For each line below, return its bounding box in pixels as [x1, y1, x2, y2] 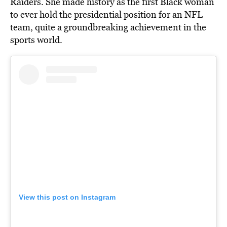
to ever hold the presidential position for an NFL [10, 8, 203, 21]
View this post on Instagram [19, 193, 116, 201]
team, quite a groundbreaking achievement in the [10, 21, 206, 34]
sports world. [10, 33, 62, 47]
